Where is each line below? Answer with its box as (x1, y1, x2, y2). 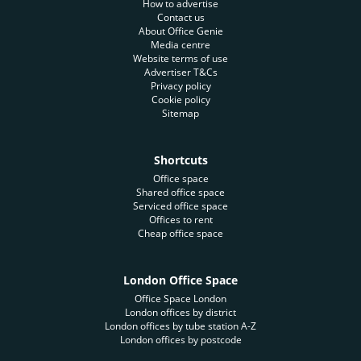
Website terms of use (133, 52, 228, 65)
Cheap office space (138, 226, 223, 240)
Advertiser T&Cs (143, 65, 218, 79)
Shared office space (136, 185, 225, 199)
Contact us (156, 10, 205, 24)
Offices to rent (148, 213, 213, 226)
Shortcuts (153, 152, 208, 168)
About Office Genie (138, 24, 223, 38)
